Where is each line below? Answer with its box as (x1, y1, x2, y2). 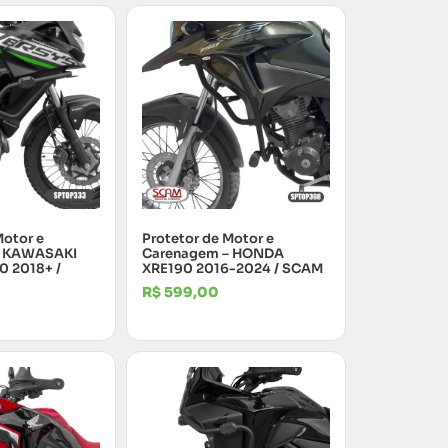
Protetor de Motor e (142, 230, 274, 248)
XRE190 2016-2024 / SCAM (142, 260, 323, 278)
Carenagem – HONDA (142, 245, 284, 263)
